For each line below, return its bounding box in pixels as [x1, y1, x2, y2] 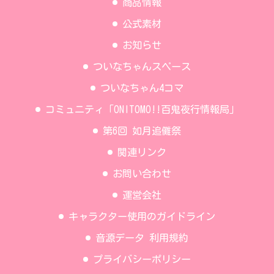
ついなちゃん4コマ [100, 83, 183, 94]
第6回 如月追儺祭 [103, 126, 181, 136]
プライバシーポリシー [93, 254, 191, 265]
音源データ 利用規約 [95, 233, 188, 243]
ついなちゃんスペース [93, 62, 191, 72]
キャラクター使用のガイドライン [68, 212, 215, 222]
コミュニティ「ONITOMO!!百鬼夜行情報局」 [45, 105, 239, 115]
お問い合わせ [113, 169, 171, 179]
